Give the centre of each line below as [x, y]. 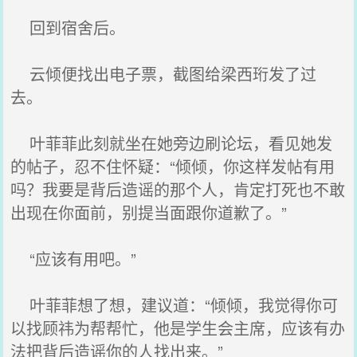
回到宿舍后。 [68, 27]
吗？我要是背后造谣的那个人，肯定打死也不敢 [178, 189]
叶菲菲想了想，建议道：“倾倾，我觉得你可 [175, 305]
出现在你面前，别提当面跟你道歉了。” [149, 212]
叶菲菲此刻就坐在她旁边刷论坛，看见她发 [172, 143]
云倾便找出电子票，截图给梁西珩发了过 [164, 74]
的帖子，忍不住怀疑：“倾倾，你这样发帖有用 [173, 166]
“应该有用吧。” [74, 259]
